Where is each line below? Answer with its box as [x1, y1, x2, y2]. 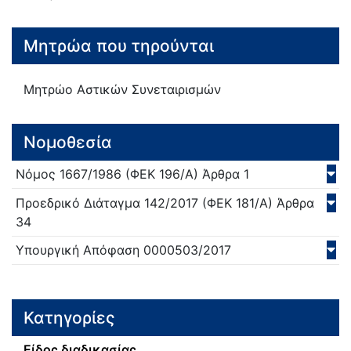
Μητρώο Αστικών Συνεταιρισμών [24, 81, 221, 98]
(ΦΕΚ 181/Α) [198, 194, 273, 211]
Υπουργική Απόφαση [16, 242, 139, 259]
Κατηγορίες [24, 307, 115, 327]
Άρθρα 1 [198, 166, 249, 183]
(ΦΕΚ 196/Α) [121, 166, 198, 183]
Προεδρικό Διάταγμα [16, 194, 140, 211]
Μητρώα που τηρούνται [24, 35, 214, 56]
